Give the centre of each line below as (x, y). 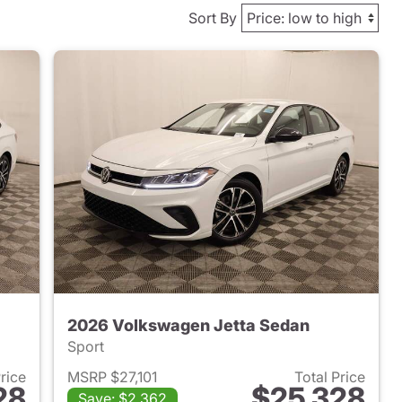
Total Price (329, 377)
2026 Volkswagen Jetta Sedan (189, 326)
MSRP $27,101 (113, 377)
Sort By (213, 18)
